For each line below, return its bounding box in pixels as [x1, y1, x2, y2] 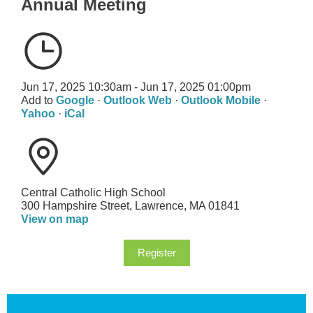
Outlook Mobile [181, 94, 261, 106]
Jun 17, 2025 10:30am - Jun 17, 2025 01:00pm [21, 81, 251, 93]
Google [56, 94, 94, 106]
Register [137, 247, 176, 259]
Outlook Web [103, 94, 172, 106]
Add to [21, 94, 56, 106]
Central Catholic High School [21, 187, 166, 198]
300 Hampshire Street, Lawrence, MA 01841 [21, 200, 240, 212]
